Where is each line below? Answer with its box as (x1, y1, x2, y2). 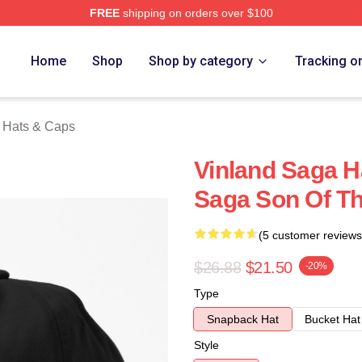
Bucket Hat (305, 313, 360, 326)
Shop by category (149, 53, 254, 69)
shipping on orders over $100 (119, 6, 273, 19)
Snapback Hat (207, 313, 279, 326)
